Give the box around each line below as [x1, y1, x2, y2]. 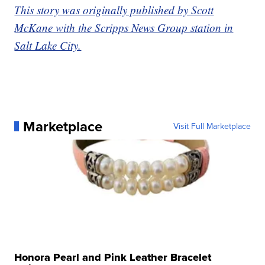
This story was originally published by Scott [14, 2, 214, 17]
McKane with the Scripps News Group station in [14, 20, 234, 35]
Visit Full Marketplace [173, 119, 251, 132]
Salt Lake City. [14, 37, 82, 53]
